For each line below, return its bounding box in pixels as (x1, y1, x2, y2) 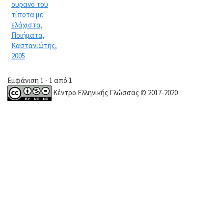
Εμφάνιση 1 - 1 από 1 (7, 75, 72, 85)
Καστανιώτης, (11, 40, 57, 50)
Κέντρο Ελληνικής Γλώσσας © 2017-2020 (52, 87, 178, 97)
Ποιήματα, (11, 30, 45, 40)
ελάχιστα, (11, 20, 43, 29)
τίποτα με (11, 9, 43, 19)
